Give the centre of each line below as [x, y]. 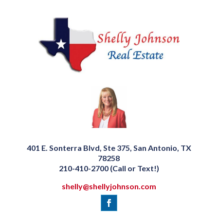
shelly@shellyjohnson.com [109, 186]
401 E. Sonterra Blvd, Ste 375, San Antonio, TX [109, 148]
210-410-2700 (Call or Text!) [109, 168]
